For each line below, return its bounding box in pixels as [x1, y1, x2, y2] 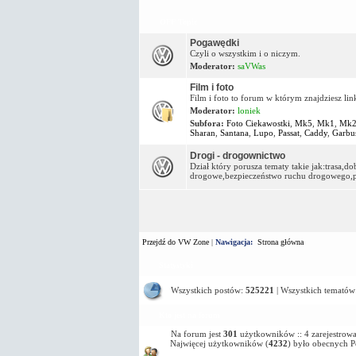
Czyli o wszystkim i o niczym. [189, 48, 300, 58]
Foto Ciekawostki [226, 118, 290, 128]
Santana [219, 127, 249, 137]
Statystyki [158, 260, 193, 269]
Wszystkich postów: [170, 284, 246, 295]
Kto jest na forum [158, 310, 219, 319]
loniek [237, 105, 261, 115]
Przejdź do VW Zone [141, 237, 209, 246]
